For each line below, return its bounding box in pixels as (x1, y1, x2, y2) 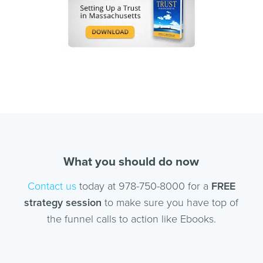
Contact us (27, 180, 76, 193)
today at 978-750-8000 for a (76, 180, 211, 193)
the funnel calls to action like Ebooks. (46, 213, 216, 226)
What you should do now (63, 154, 200, 170)
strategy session (24, 196, 102, 210)
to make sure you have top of (102, 196, 239, 210)
